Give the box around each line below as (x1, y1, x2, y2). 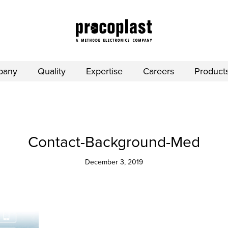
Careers (143, 66, 174, 77)
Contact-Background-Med (28, 133, 200, 152)
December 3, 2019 (85, 158, 143, 166)
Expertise (86, 66, 123, 77)
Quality (38, 66, 66, 77)
